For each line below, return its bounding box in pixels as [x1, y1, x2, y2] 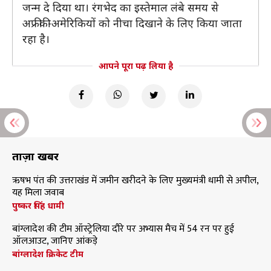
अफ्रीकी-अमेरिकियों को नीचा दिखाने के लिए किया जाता [22, 16, 242, 30]
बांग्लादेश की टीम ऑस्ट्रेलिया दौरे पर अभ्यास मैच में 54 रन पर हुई [12, 221, 234, 237]
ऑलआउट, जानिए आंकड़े [12, 233, 97, 249]
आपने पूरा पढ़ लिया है [98, 60, 173, 71]
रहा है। [22, 31, 50, 46]
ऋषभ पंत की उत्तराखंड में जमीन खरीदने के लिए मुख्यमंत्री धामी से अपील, [12, 172, 258, 189]
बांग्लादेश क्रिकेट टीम [12, 248, 83, 260]
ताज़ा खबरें [12, 149, 59, 163]
